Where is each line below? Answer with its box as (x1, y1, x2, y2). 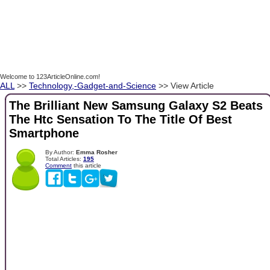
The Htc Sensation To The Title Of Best (9, 113, 232, 127)
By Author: (45, 148, 76, 155)
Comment (45, 162, 72, 169)
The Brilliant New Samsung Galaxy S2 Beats (9, 99, 263, 113)
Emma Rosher (76, 148, 118, 155)
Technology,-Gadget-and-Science (29, 81, 156, 90)
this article (72, 162, 101, 169)
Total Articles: (45, 155, 83, 162)
